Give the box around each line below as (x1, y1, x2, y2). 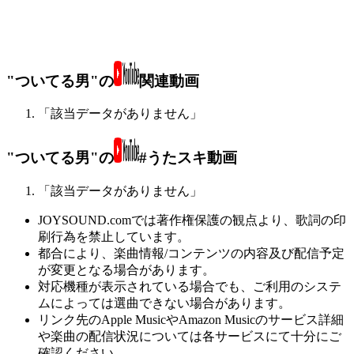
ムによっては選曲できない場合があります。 (38, 296, 291, 310)
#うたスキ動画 (139, 149, 237, 167)
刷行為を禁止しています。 (38, 229, 190, 243)
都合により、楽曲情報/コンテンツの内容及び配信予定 (38, 246, 345, 260)
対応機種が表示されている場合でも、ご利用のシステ (38, 279, 341, 293)
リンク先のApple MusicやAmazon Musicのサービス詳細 (38, 312, 344, 326)
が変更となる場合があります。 (38, 262, 215, 277)
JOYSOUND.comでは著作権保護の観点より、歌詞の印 (38, 213, 346, 227)
